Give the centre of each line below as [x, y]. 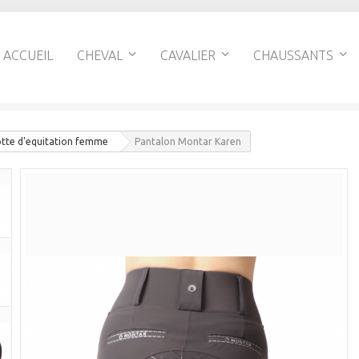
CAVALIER [188, 55]
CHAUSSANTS [293, 55]
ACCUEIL [28, 55]
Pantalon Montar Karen [188, 142]
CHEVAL [99, 55]
